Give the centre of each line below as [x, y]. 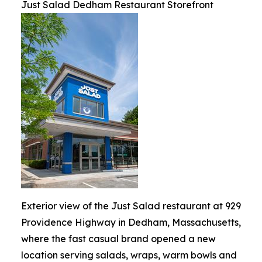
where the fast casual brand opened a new [118, 239]
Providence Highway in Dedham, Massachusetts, [131, 222]
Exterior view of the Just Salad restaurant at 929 [131, 206]
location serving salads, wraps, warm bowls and [129, 255]
